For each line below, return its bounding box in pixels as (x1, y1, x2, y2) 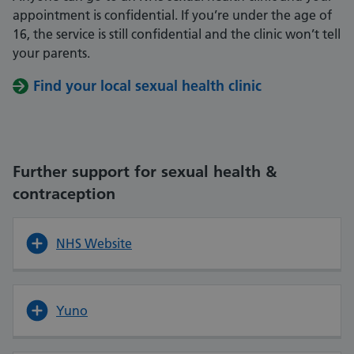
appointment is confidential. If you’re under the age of (13, 7, 332, 24)
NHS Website (56, 235, 132, 252)
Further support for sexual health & (13, 162, 277, 182)
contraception (13, 184, 115, 204)
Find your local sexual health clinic (33, 77, 262, 96)
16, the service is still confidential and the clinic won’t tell (13, 26, 341, 43)
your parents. (13, 45, 90, 62)
